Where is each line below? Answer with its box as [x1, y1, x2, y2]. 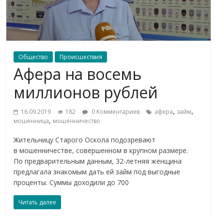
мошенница [14, 117, 49, 125]
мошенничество [53, 117, 101, 125]
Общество [18, 53, 48, 62]
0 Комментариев [90, 108, 140, 116]
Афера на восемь [14, 63, 142, 85]
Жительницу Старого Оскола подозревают [14, 135, 156, 145]
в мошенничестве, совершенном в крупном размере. [14, 146, 188, 155]
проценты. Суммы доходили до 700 [14, 178, 129, 187]
